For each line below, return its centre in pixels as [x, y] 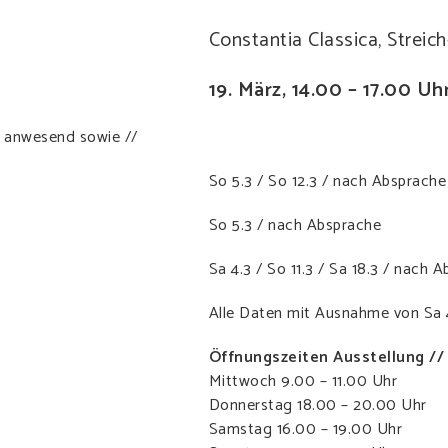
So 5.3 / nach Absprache [294, 226]
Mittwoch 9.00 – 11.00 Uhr [302, 382]
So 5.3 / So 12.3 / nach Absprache [327, 182]
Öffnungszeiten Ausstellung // [326, 358]
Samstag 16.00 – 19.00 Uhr [305, 430]
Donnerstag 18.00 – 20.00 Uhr [317, 406]
